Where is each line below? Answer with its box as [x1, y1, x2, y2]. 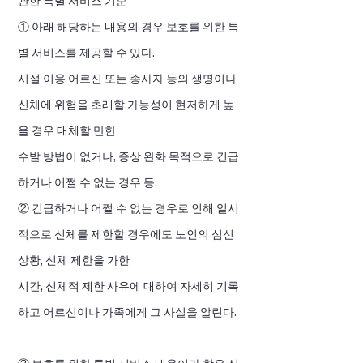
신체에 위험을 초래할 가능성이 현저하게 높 [18, 97, 234, 112]
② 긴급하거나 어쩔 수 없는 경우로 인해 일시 [18, 201, 239, 216]
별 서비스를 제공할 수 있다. [18, 45, 157, 60]
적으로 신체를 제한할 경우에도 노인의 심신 [18, 227, 234, 241]
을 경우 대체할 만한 [18, 123, 116, 138]
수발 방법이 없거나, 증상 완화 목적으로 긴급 [18, 149, 239, 164]
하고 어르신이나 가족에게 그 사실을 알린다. [18, 305, 237, 319]
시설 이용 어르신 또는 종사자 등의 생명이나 [18, 71, 237, 86]
